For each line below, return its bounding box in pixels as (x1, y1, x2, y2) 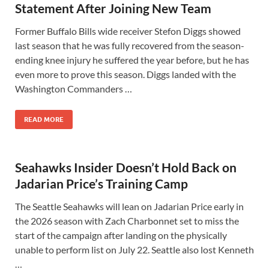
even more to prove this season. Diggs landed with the (15, 68, 236, 80)
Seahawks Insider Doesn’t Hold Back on (15, 160, 237, 175)
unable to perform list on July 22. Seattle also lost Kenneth (15, 244, 254, 255)
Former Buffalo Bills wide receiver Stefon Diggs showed (15, 25, 241, 37)
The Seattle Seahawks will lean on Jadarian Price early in (15, 201, 244, 212)
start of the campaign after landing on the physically (15, 229, 227, 241)
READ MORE (24, 115, 64, 124)
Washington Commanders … (15, 83, 132, 94)
